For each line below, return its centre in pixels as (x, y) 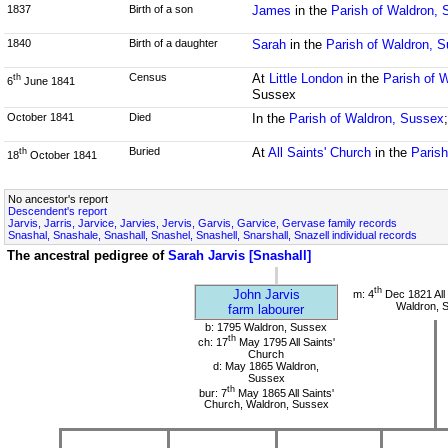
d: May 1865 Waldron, (266, 365)
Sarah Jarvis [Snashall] (239, 255)
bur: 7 (212, 392)
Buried (145, 151)
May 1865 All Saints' (284, 392)
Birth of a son (161, 9)
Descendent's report (57, 211)
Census (148, 77)
